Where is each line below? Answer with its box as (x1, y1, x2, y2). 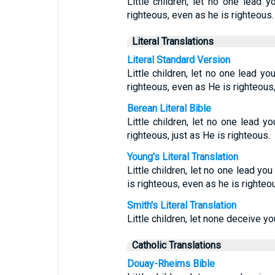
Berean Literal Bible (126, 103, 211, 114)
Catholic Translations (131, 239, 221, 251)
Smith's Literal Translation (126, 199, 236, 211)
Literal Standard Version (126, 54, 230, 66)
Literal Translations (131, 36, 214, 47)
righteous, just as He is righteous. (126, 130, 270, 141)
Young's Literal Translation (126, 151, 238, 163)
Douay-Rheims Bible (126, 258, 215, 269)
